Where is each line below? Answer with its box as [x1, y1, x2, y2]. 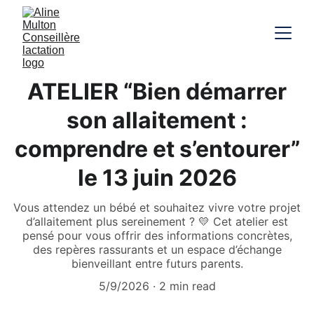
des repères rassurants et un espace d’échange [32, 243, 282, 257]
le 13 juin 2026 [77, 164, 237, 191]
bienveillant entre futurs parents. [71, 257, 243, 271]
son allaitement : [67, 107, 247, 134]
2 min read [158, 279, 216, 293]
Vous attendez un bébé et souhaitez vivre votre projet [13, 200, 301, 214]
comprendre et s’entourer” [14, 135, 300, 163]
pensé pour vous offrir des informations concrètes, [22, 228, 292, 243]
